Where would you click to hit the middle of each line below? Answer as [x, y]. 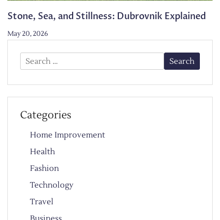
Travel [42, 202]
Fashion [44, 169]
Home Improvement [68, 135]
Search [32, 58]
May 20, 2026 [28, 34]
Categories [46, 115]
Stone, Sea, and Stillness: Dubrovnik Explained [107, 17]
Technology [52, 185]
